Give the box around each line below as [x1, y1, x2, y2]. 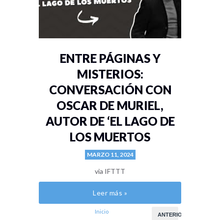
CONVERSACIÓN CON [49, 82, 171, 97]
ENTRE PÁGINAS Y [59, 51, 161, 66]
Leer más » [93, 189, 127, 197]
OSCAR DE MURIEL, [56, 98, 164, 113]
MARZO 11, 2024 [86, 151, 134, 159]
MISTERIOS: [77, 67, 143, 82]
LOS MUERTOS [70, 130, 150, 144]
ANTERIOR [158, 211, 186, 218]
